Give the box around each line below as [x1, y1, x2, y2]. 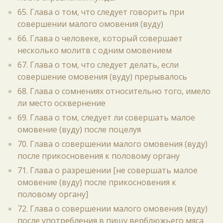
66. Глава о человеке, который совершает [17, 33, 183, 44]
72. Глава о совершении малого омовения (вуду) [17, 203, 208, 214]
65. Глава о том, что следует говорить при [17, 6, 184, 17]
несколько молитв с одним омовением [17, 45, 172, 56]
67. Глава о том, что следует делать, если [17, 59, 179, 70]
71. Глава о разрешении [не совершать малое [17, 165, 198, 176]
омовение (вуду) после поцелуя [17, 124, 141, 135]
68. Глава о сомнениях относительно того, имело [17, 86, 211, 97]
